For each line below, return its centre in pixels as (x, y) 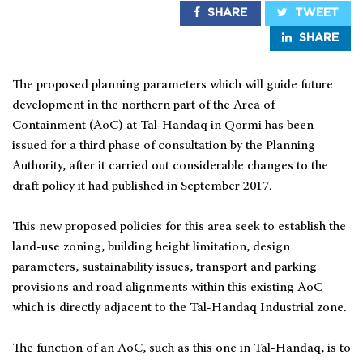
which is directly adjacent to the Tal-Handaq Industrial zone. (179, 307)
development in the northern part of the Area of (143, 105)
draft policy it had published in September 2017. (142, 186)
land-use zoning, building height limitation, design (151, 247)
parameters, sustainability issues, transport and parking (164, 267)
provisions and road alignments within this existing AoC (167, 287)
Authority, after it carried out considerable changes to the (170, 166)
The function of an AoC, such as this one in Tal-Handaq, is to (181, 348)
